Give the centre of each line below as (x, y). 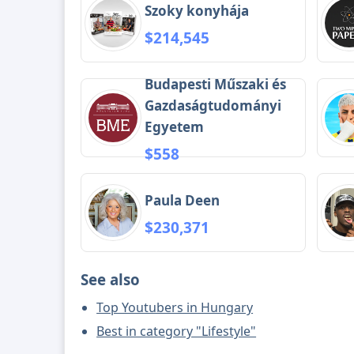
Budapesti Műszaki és (216, 84)
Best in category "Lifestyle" (177, 331)
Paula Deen (183, 200)
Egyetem (175, 126)
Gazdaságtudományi (213, 105)
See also (111, 280)
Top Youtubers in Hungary (175, 308)
